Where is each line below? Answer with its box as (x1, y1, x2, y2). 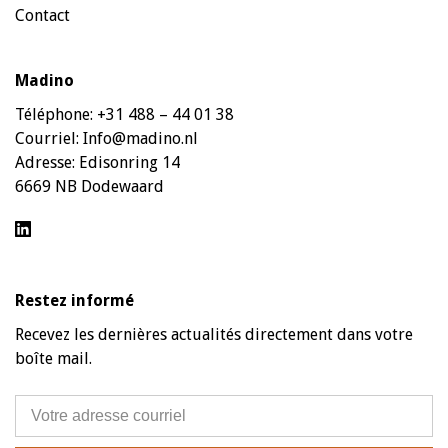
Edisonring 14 (79, 152, 180, 172)
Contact (15, 5, 70, 25)
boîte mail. (15, 348, 92, 368)
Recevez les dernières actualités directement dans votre (15, 324, 413, 344)
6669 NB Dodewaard (15, 176, 164, 196)
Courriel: (15, 128, 83, 148)
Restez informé (15, 290, 134, 310)
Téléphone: (15, 104, 97, 124)
